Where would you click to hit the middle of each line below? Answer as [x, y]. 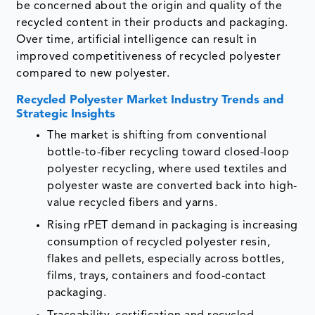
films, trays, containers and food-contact [157, 276]
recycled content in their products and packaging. [152, 23]
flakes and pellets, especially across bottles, [166, 259]
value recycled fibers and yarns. [133, 203]
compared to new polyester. [93, 73]
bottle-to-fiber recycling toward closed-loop [168, 152]
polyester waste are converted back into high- [172, 186]
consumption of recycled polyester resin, [159, 242]
